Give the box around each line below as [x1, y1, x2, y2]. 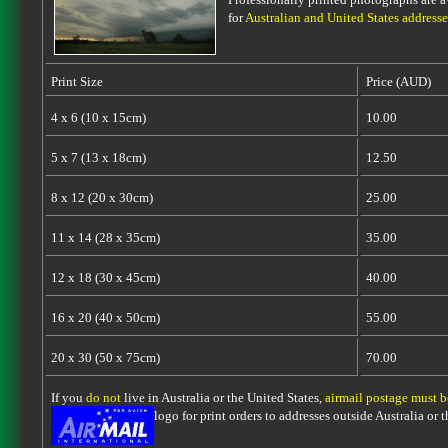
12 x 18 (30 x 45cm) [50, 270, 160, 285]
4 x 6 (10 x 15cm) [50, 110, 146, 125]
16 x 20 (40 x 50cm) [50, 310, 160, 325]
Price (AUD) [365, 74, 431, 89]
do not [85, 390, 121, 405]
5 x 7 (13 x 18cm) [50, 150, 146, 165]
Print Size [50, 74, 103, 89]
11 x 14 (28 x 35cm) [50, 230, 160, 245]
